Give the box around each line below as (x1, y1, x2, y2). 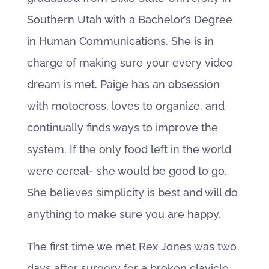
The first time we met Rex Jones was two (26, 240, 237, 253)
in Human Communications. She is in (26, 35, 214, 47)
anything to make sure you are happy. (26, 208, 221, 220)
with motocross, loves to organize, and (26, 100, 225, 112)
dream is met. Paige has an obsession (26, 78, 220, 91)
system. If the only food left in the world (26, 143, 231, 156)
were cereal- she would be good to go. (26, 165, 227, 177)
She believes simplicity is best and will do (26, 186, 238, 199)
